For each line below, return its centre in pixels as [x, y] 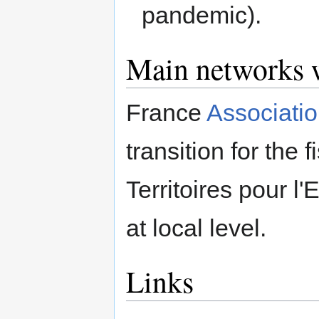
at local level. [196, 228]
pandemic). [202, 15]
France [166, 113]
